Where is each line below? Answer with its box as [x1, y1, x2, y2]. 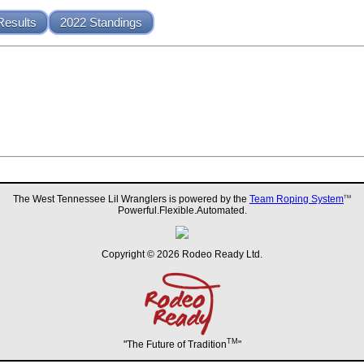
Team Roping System [249, 193, 344, 205]
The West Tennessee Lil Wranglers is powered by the [13, 193, 249, 205]
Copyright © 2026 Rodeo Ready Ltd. [102, 248, 262, 260]
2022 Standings [60, 15, 142, 29]
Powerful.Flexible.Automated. [117, 204, 247, 216]
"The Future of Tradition [123, 338, 227, 350]
